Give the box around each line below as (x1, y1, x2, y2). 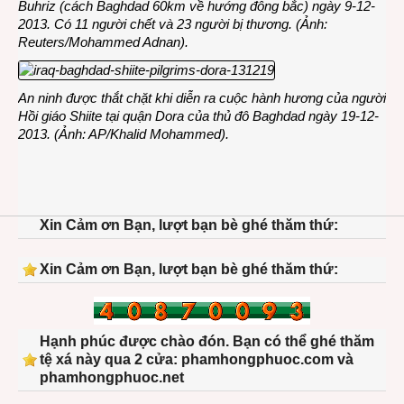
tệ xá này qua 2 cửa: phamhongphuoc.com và (40, 352, 353, 367)
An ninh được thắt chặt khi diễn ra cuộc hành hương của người (18, 90, 386, 106)
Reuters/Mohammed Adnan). (18, 34, 188, 50)
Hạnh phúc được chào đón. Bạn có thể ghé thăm (40, 334, 374, 349)
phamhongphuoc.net (40, 370, 184, 385)
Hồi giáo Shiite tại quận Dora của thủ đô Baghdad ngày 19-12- (18, 108, 379, 124)
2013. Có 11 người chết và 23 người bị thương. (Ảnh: (18, 16, 327, 32)
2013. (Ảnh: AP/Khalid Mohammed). (18, 126, 229, 142)
